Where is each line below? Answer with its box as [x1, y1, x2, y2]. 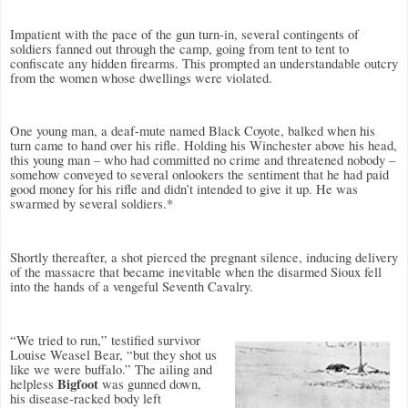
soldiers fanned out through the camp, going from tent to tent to [10, 39, 349, 57]
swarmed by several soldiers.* [10, 195, 173, 213]
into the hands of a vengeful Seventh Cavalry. [10, 278, 253, 296]
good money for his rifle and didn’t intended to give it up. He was [10, 180, 358, 199]
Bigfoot [57, 373, 98, 393]
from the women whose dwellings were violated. [10, 68, 272, 87]
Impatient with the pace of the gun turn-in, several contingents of [10, 25, 359, 43]
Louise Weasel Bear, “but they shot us [10, 345, 217, 363]
